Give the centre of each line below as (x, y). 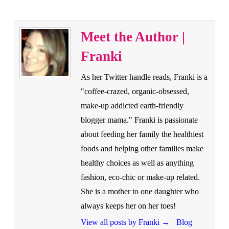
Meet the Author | (133, 37)
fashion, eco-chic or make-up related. (140, 177)
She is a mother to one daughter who (140, 192)
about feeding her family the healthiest (142, 134)
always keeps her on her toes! (128, 206)
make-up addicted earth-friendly (132, 106)
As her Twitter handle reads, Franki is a (144, 77)
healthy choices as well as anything (137, 163)
